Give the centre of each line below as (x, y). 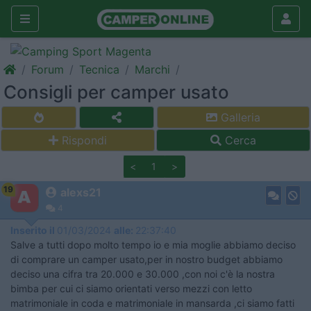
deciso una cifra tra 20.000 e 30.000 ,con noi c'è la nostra (143, 274)
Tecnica (99, 69)
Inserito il (34, 230)
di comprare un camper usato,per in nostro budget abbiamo (146, 259)
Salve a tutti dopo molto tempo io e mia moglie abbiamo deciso (153, 245)
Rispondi (84, 140)
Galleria (239, 117)
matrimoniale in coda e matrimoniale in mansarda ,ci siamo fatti (152, 303)
